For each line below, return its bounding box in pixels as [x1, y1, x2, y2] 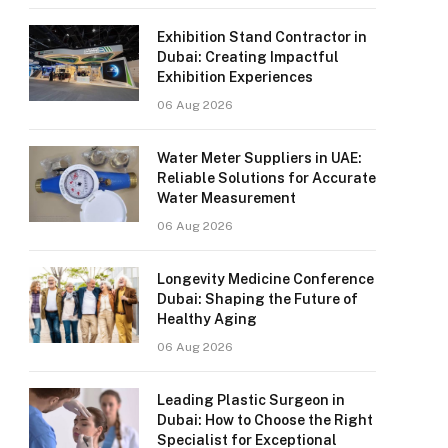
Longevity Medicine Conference [157, 271, 374, 287]
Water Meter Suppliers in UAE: [157, 150, 362, 166]
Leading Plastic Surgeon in [157, 392, 345, 408]
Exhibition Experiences [157, 69, 316, 85]
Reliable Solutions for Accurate [157, 170, 376, 186]
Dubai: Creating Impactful [157, 49, 339, 65]
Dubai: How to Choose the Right [157, 412, 373, 428]
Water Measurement [157, 190, 299, 206]
